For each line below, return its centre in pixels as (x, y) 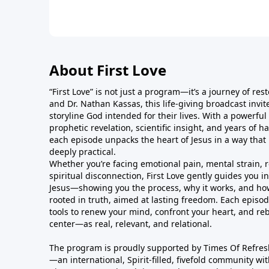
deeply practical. (83, 152)
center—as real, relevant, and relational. (131, 224)
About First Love (108, 70)
